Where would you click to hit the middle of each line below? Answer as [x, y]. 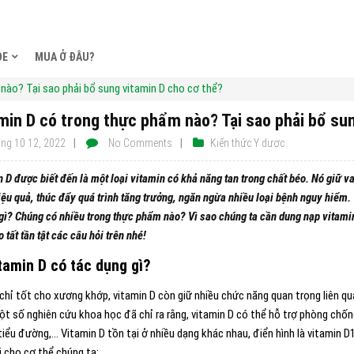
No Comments [140, 143]
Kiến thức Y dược [247, 143]
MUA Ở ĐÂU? [64, 57]
